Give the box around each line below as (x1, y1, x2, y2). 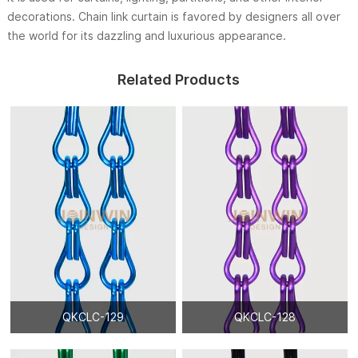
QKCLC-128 (234, 310, 296, 324)
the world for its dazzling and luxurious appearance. (6, 29, 286, 43)
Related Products (117, 71, 241, 89)
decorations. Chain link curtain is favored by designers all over (6, 10, 340, 24)
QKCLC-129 (62, 310, 124, 324)
